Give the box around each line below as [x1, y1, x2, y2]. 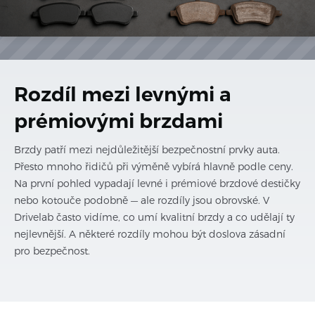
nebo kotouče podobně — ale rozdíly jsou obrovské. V [14, 194, 269, 206]
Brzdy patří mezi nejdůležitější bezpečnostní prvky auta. [14, 143, 280, 155]
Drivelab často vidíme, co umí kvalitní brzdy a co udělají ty [14, 211, 295, 223]
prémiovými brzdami [14, 109, 223, 133]
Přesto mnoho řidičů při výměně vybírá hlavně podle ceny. [14, 160, 293, 172]
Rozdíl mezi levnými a [14, 82, 231, 106]
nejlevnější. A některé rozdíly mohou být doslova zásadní [14, 228, 285, 240]
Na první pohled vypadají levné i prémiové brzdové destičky [14, 177, 300, 189]
